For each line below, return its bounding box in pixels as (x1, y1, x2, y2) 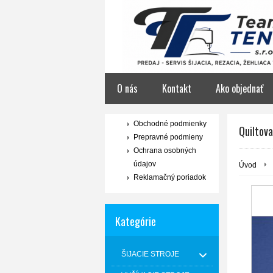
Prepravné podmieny (133, 133, 203, 141)
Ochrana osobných (133, 146, 196, 155)
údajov (133, 160, 156, 168)
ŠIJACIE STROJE (121, 250, 179, 258)
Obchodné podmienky (133, 119, 207, 128)
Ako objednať (216, 81, 263, 96)
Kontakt (162, 81, 191, 96)
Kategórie (115, 213, 156, 229)
